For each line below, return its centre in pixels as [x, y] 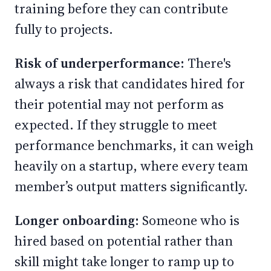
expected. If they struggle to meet [116, 125]
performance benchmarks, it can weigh [134, 145]
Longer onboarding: [78, 220]
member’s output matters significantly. [133, 186]
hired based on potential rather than [124, 241]
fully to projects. [65, 29]
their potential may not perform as [119, 104]
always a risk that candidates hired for [130, 83]
